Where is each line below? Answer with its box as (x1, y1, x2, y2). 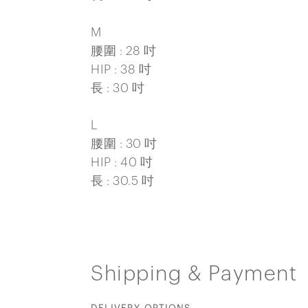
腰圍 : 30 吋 (91, 137, 157, 150)
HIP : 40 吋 (91, 155, 153, 168)
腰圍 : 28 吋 (91, 44, 157, 57)
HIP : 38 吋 (91, 63, 151, 76)
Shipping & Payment (91, 263, 297, 285)
